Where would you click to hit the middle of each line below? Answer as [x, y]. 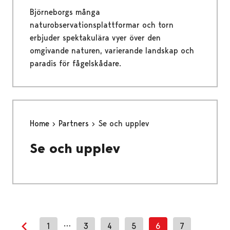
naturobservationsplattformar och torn [102, 25]
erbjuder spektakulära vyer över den [95, 38]
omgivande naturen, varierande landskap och [112, 51]
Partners [75, 124]
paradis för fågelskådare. [75, 64]
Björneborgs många [65, 12]
